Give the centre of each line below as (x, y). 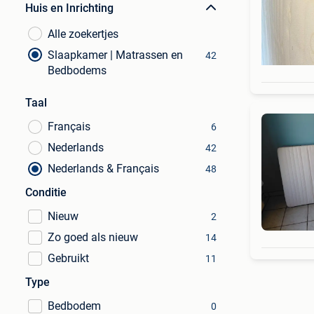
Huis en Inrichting (69, 8)
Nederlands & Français (103, 169)
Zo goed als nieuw (93, 237)
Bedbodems (77, 70)
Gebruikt (68, 258)
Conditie (46, 192)
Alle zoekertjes (83, 34)
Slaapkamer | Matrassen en (115, 55)
